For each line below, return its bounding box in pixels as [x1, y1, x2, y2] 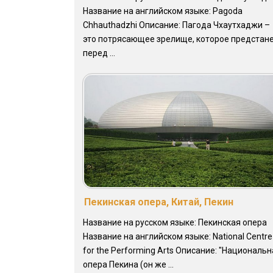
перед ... [83, 48, 115, 58]
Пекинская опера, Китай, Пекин [84, 196, 233, 208]
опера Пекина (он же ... [83, 260, 174, 270]
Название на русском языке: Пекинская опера [83, 218, 267, 228]
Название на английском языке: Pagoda [83, 6, 243, 16]
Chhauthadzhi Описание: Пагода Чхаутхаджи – [83, 20, 270, 30]
